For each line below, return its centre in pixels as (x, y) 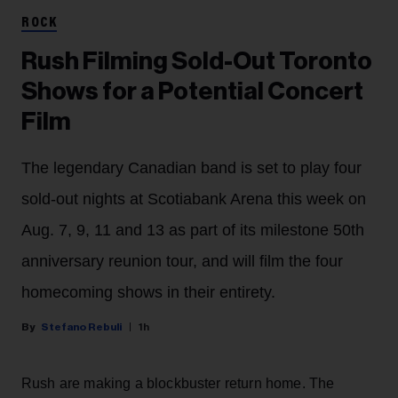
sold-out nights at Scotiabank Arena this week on (194, 199)
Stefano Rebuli (81, 327)
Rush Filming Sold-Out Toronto (197, 62)
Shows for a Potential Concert (192, 92)
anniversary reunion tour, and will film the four (182, 262)
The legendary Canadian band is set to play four (191, 168)
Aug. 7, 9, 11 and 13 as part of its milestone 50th (193, 231)
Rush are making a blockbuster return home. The (178, 384)
